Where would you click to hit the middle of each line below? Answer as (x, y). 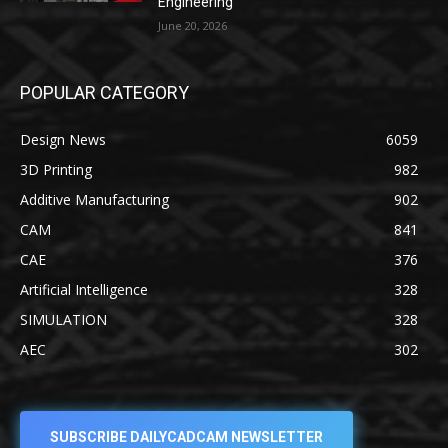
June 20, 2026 (193, 25)
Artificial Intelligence (84, 289)
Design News (63, 139)
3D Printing (56, 169)
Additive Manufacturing (94, 199)
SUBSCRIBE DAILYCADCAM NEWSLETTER (186, 437)
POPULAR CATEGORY (104, 92)
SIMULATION (63, 319)
